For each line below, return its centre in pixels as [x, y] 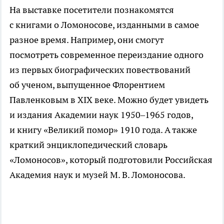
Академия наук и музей [60, 174]
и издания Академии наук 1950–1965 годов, [101, 114]
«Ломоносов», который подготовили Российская [111, 159]
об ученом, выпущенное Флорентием [87, 84]
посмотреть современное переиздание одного [106, 54]
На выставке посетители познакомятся [92, 9]
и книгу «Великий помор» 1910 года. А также [103, 129]
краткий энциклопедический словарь [88, 144]
